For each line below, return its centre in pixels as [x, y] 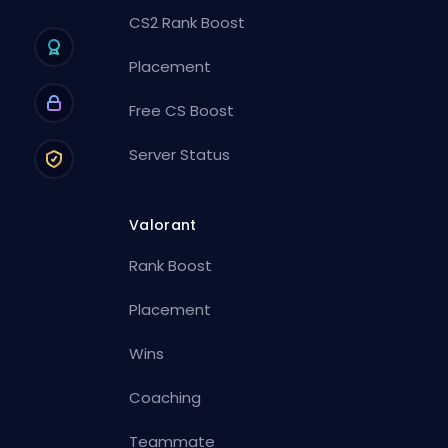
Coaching [165, 397]
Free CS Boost [182, 110]
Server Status [180, 154]
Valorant [163, 224]
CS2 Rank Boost [187, 22]
